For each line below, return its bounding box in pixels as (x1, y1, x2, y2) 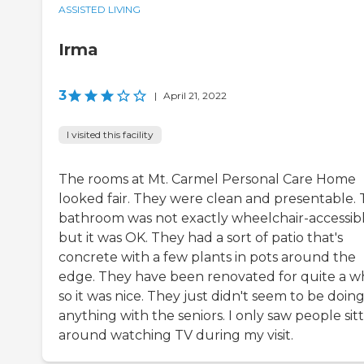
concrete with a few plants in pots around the (58, 249, 356, 266)
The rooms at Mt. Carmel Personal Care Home (58, 171, 356, 188)
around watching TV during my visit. (58, 327, 293, 344)
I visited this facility (67, 128, 154, 141)
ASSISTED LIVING (58, 3, 141, 16)
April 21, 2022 (163, 89, 227, 102)
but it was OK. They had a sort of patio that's (58, 230, 343, 246)
